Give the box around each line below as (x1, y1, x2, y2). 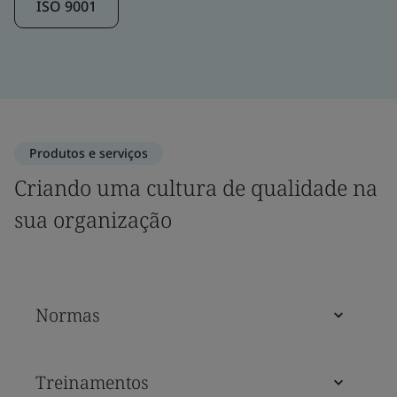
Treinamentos (35, 370, 149, 394)
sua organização (14, 204, 172, 234)
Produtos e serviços (29, 144, 148, 161)
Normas (35, 302, 100, 327)
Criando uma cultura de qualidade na (14, 172, 378, 202)
